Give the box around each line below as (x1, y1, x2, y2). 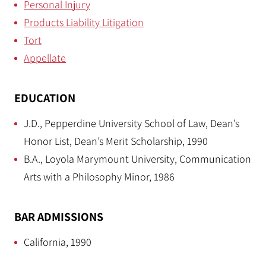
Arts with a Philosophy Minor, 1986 (24, 170, 175, 183)
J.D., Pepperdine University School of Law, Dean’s (24, 116, 239, 130)
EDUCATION (14, 90, 75, 106)
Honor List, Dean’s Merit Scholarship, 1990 (24, 134, 208, 148)
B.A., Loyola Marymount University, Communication (24, 152, 251, 166)
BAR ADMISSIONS (14, 209, 103, 224)
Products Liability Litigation (24, 15, 144, 29)
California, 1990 (24, 235, 91, 249)
